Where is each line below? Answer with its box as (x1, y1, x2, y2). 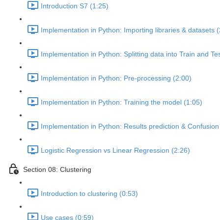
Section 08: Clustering (23, 165, 91, 174)
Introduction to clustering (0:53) (41, 190, 138, 198)
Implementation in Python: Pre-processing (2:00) (41, 74, 192, 82)
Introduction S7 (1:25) (41, 2, 109, 10)
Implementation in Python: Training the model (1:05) (41, 98, 202, 107)
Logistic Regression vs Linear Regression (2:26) (41, 146, 190, 155)
